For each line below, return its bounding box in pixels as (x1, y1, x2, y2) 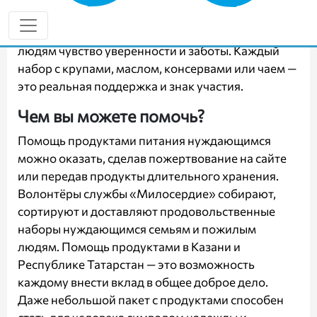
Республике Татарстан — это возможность (18, 257, 255, 272)
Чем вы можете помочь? (18, 105, 204, 126)
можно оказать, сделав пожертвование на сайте (18, 151, 287, 166)
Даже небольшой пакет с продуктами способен (18, 292, 284, 307)
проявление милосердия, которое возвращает (18, 25, 278, 40)
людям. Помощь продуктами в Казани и (18, 239, 241, 254)
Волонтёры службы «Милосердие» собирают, (18, 186, 276, 201)
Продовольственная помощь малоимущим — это (18, 8, 292, 23)
